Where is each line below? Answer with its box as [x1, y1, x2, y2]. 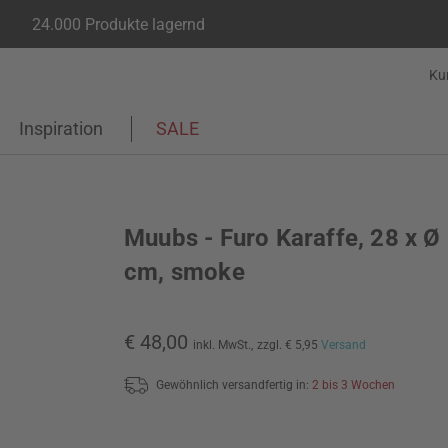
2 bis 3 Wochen [312, 377, 395, 392]
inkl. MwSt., [193, 338, 253, 352]
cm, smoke [124, 258, 245, 286]
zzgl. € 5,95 [257, 338, 321, 352]
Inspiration [19, 118, 103, 139]
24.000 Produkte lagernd [32, 14, 205, 34]
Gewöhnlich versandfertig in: [156, 377, 312, 392]
